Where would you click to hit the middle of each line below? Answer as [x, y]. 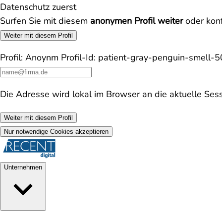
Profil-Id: [78, 57]
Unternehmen [23, 167]
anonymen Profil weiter [137, 21]
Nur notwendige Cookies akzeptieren [56, 132]
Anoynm [42, 57]
